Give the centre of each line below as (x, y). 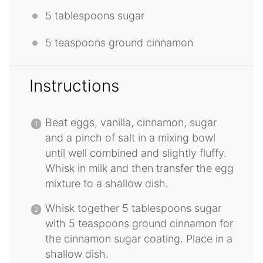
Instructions (74, 86)
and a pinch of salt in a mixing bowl (130, 138)
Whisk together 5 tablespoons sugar (133, 208)
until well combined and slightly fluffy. (136, 153)
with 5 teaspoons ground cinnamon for (139, 224)
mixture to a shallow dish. (107, 184)
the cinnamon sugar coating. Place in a (139, 239)
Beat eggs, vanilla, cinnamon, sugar (131, 123)
